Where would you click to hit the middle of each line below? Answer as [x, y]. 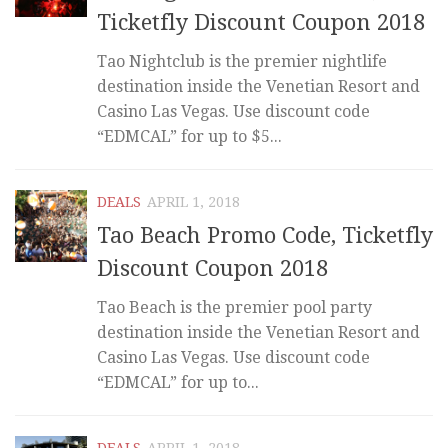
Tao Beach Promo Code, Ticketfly [265, 235]
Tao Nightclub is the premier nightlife [242, 62]
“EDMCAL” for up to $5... [189, 137]
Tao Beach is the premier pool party [234, 307]
